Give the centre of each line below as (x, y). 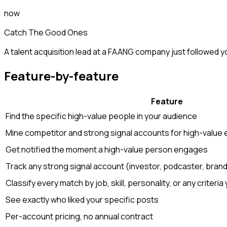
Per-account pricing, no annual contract (79, 216)
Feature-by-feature (61, 75)
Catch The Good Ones (46, 33)
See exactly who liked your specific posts (82, 199)
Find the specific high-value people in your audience (101, 116)
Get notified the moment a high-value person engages (107, 149)
